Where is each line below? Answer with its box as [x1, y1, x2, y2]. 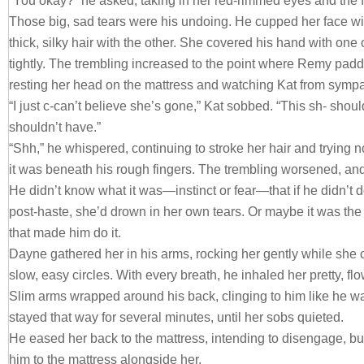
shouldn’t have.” [9, 120, 104, 135]
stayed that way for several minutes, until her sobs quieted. [9, 310, 347, 325]
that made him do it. [9, 226, 124, 240]
